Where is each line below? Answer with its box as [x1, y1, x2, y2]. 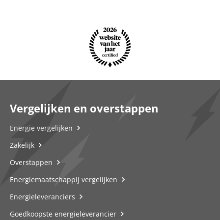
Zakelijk [10, 140, 34, 150]
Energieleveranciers [10, 192, 75, 201]
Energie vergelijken [10, 123, 73, 133]
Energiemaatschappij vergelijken [10, 175, 117, 184]
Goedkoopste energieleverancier [10, 209, 116, 219]
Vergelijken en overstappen [10, 101, 158, 115]
